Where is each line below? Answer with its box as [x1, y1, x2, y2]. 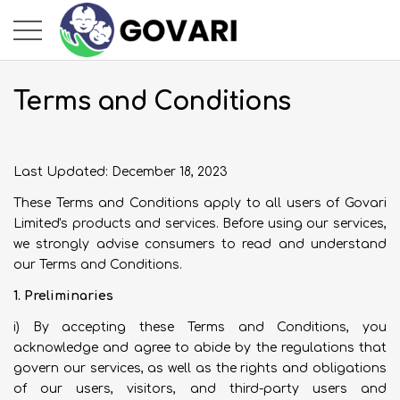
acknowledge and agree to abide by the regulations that [13, 341, 387, 354]
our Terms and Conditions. [13, 258, 182, 271]
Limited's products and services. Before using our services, [13, 217, 387, 230]
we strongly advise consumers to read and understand [13, 237, 387, 251]
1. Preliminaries [13, 289, 113, 303]
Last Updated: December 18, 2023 [13, 165, 228, 179]
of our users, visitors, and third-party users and [13, 382, 387, 396]
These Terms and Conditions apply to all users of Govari [13, 196, 387, 210]
